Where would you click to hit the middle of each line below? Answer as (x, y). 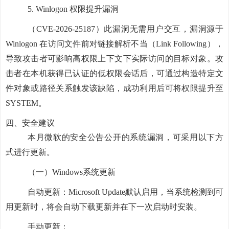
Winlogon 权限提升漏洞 (77, 9)
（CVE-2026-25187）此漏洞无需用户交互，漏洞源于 (125, 29)
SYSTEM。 (26, 103)
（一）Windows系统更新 (72, 172)
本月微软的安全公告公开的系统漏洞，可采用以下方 (125, 137)
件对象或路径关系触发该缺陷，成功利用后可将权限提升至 (114, 88)
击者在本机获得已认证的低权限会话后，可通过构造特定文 (114, 73)
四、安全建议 (30, 123)
